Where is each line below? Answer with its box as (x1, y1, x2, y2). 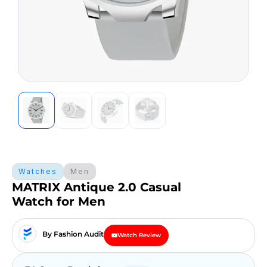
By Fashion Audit (42, 229, 104, 239)
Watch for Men (12, 194, 105, 209)
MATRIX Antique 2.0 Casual (12, 179, 181, 194)
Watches (18, 166, 57, 176)
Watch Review (117, 231, 161, 239)
